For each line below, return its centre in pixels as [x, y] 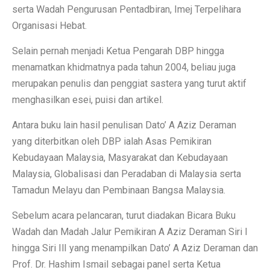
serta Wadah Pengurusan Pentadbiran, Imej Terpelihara [127, 9]
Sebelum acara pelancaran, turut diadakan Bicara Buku [124, 215]
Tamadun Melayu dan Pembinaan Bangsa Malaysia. [119, 190]
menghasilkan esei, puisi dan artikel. [88, 99]
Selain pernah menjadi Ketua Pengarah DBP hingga [118, 51]
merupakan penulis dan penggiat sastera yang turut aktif [129, 83]
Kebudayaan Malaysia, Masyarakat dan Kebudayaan [120, 157]
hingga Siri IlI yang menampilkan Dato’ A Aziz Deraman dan [135, 248]
